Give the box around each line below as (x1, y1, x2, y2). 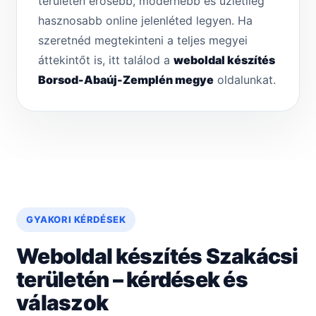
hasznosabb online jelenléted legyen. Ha (38, 13, 253, 28)
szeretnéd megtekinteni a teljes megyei (38, 33, 248, 48)
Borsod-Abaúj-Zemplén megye (38, 73, 214, 87)
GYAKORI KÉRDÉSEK (26, 214, 126, 226)
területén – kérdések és (16, 267, 248, 293)
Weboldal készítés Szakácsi (16, 243, 298, 269)
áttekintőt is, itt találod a (38, 53, 174, 68)
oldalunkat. (214, 73, 276, 87)
